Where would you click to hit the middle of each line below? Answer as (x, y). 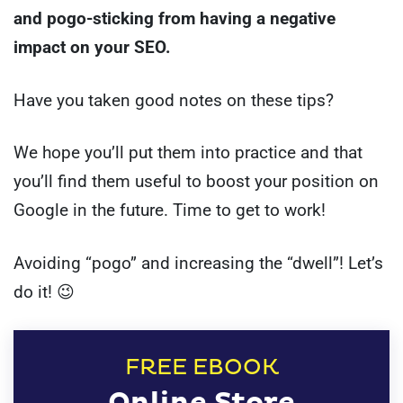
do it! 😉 (44, 291)
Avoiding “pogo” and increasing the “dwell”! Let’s (198, 263)
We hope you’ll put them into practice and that (188, 153)
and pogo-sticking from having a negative (175, 18)
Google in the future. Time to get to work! (170, 210)
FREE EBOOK (201, 367)
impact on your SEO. (92, 47)
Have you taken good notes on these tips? (174, 100)
